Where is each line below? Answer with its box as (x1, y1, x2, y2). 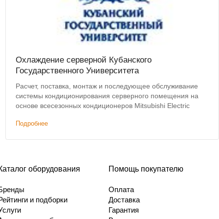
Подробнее (15, 120, 48, 128)
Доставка (109, 196, 140, 204)
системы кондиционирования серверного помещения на (15, 92, 198, 100)
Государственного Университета (15, 66, 139, 76)
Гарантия (109, 206, 139, 215)
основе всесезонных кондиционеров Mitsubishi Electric (15, 102, 190, 110)
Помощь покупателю (109, 165, 183, 174)
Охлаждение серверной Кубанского (15, 55, 152, 65)
